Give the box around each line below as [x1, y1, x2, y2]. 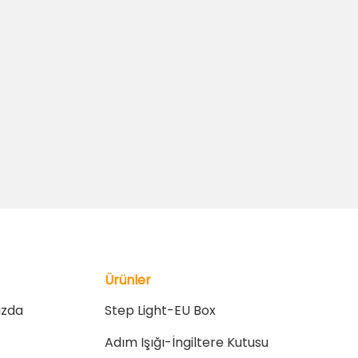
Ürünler [104, 271, 151, 289]
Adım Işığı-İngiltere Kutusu [104, 333, 268, 352]
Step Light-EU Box [104, 301, 216, 320]
